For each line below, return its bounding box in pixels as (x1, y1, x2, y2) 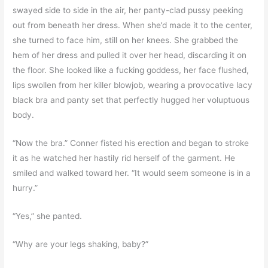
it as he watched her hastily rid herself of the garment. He (13, 153, 236, 163)
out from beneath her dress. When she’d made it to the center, (13, 20, 253, 31)
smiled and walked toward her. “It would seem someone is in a (13, 168, 251, 178)
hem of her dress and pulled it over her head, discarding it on (13, 50, 247, 60)
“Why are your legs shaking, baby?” (13, 239, 149, 249)
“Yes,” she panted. (13, 211, 83, 221)
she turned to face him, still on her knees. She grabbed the (13, 35, 239, 45)
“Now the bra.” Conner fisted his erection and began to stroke (13, 138, 249, 148)
